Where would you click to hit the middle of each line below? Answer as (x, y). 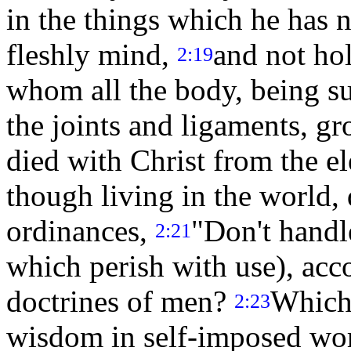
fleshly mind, (92, 54)
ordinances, (81, 230)
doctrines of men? (120, 301)
